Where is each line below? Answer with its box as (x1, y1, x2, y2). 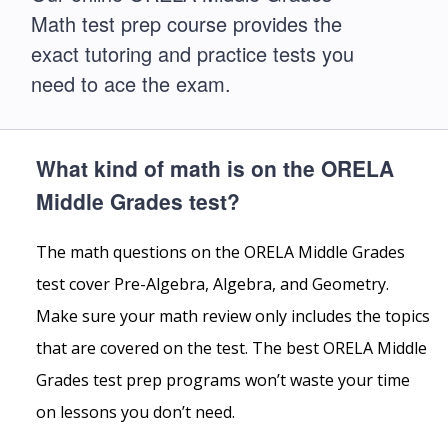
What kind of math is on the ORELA (36, 153, 394, 183)
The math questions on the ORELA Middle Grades (36, 241, 405, 264)
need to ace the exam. (31, 69, 231, 98)
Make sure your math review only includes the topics (36, 305, 430, 328)
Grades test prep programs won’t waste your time (36, 369, 410, 392)
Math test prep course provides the (31, 9, 342, 38)
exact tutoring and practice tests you (31, 39, 354, 68)
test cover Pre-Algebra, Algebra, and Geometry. (36, 273, 389, 296)
